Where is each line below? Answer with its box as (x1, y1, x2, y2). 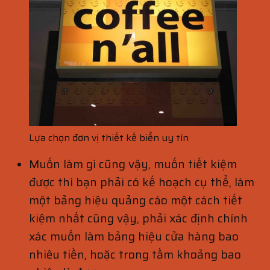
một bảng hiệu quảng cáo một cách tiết (29, 191, 242, 210)
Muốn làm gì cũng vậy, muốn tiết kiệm (29, 155, 237, 174)
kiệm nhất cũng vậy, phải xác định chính (29, 209, 248, 228)
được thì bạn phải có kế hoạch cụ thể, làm (29, 173, 254, 192)
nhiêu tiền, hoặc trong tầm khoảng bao (29, 245, 241, 264)
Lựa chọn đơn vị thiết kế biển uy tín (29, 130, 189, 146)
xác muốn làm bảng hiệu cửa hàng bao (29, 227, 239, 246)
